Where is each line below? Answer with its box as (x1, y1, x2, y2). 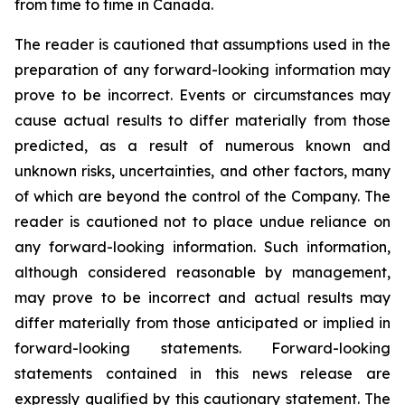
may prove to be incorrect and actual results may (14, 288, 391, 306)
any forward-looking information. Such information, (14, 238, 391, 256)
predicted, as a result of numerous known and (14, 137, 391, 155)
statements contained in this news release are (14, 364, 391, 382)
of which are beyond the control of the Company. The (14, 187, 391, 205)
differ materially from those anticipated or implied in (14, 314, 391, 332)
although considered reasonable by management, (14, 263, 391, 281)
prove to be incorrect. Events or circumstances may (14, 86, 391, 104)
